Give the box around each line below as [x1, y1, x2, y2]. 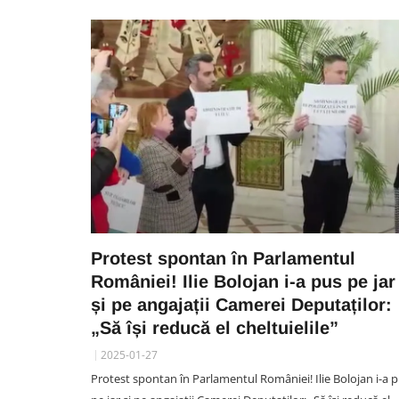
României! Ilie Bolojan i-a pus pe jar [91, 272, 395, 291]
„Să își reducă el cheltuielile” [91, 318, 338, 338]
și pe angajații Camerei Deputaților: [91, 295, 392, 314]
